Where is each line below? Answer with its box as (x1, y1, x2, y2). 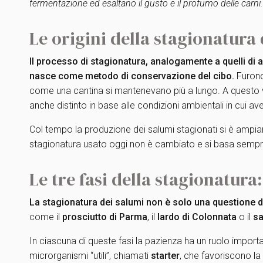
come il (29, 211, 62, 222)
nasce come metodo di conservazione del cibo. (29, 70, 234, 82)
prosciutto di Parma (62, 211, 147, 222)
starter (151, 250, 180, 261)
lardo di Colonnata (157, 211, 237, 222)
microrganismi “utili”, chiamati (29, 250, 151, 261)
